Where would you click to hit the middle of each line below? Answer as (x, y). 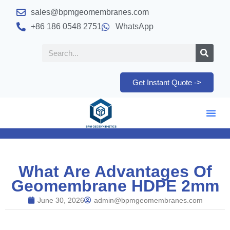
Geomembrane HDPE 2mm (115, 186)
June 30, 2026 (61, 200)
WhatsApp (135, 26)
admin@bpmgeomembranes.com (148, 200)
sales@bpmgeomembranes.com (90, 12)
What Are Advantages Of (115, 171)
